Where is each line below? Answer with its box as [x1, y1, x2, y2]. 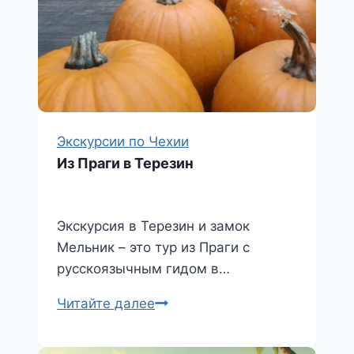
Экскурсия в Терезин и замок [57, 217, 250, 234]
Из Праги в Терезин [57, 154, 194, 171]
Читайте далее [57, 295, 155, 311]
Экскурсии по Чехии [57, 133, 189, 149]
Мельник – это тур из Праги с [57, 239, 250, 255]
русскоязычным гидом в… [57, 260, 230, 277]
